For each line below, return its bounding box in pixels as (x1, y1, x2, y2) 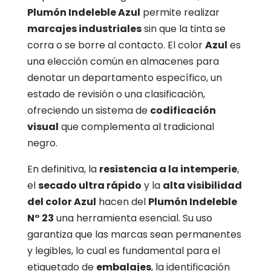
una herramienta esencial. (53, 211, 180, 226)
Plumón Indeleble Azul (27, 5, 140, 20)
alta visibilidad (162, 178, 242, 193)
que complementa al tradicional (58, 120, 214, 134)
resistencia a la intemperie (99, 162, 237, 177)
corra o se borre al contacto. (27, 38, 165, 53)
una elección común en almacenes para (27, 54, 219, 69)
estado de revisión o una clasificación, (27, 87, 205, 102)
